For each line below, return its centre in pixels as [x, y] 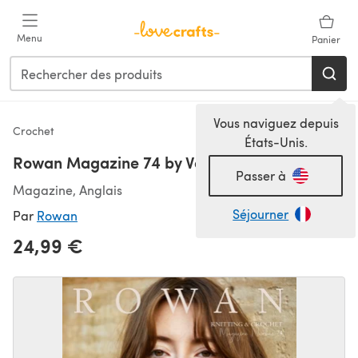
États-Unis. [276, 142]
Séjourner [261, 214]
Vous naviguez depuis [276, 123]
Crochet [34, 131]
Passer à [261, 175]
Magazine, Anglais [68, 190]
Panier [326, 39]
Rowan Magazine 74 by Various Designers [164, 162]
